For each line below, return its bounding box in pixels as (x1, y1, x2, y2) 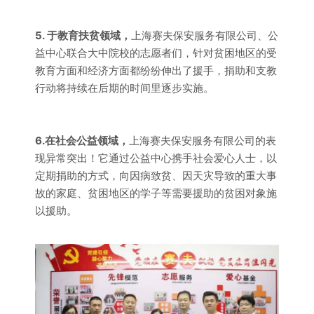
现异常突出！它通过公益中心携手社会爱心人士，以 (35, 151, 277, 165)
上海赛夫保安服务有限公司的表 (129, 134, 276, 147)
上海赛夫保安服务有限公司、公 (131, 29, 278, 42)
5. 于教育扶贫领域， (35, 29, 131, 42)
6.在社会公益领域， (35, 134, 129, 147)
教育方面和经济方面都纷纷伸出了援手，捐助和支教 (35, 64, 277, 77)
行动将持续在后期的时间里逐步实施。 (35, 81, 214, 95)
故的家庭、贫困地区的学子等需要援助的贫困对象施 (35, 186, 277, 200)
